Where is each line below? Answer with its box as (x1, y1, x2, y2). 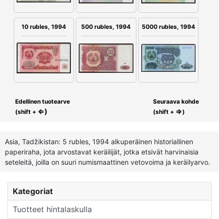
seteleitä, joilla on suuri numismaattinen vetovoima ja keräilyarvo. (5, 158, 210, 167)
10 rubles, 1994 (22, 23, 66, 31)
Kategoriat (13, 186, 53, 197)
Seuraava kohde (153, 98, 199, 106)
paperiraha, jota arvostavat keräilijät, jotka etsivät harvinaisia (5, 148, 198, 156)
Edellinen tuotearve (14, 98, 70, 106)
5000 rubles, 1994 (141, 23, 195, 31)
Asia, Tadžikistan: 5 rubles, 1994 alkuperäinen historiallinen (5, 137, 193, 146)
